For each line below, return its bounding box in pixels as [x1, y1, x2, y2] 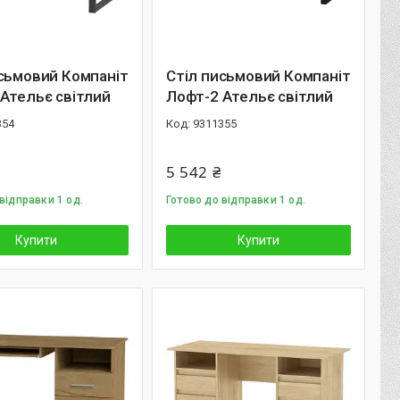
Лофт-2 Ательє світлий [166, 87, 333, 105]
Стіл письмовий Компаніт [166, 67, 351, 85]
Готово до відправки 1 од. [166, 194, 305, 206]
